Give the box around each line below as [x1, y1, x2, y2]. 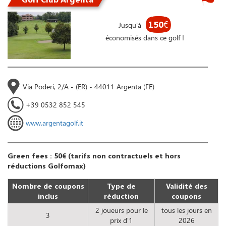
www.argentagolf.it [26, 118, 83, 128]
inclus [38, 191, 58, 201]
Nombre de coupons [12, 181, 84, 191]
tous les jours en [161, 205, 212, 215]
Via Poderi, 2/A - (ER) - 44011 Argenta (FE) [23, 82, 154, 91]
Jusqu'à [118, 20, 143, 30]
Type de [107, 181, 136, 191]
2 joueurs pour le [95, 205, 148, 215]
